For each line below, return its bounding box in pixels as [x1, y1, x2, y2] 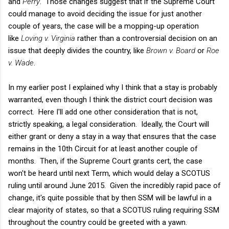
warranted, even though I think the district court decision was [8, 95, 213, 104]
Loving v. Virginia [21, 33, 77, 43]
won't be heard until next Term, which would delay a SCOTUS [8, 168, 210, 178]
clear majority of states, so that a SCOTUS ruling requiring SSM [8, 205, 219, 215]
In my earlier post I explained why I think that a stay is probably [8, 82, 217, 92]
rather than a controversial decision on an [77, 33, 217, 43]
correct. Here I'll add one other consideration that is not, [8, 107, 198, 117]
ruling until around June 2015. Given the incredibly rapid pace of [8, 180, 221, 190]
